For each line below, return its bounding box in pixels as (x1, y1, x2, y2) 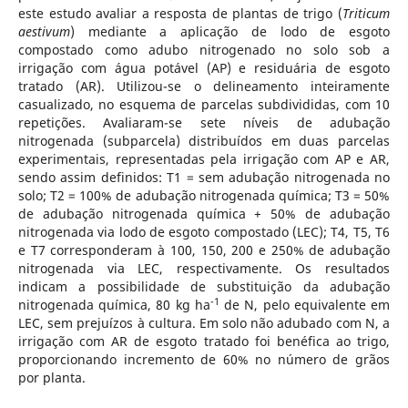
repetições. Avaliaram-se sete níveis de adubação (17, 113, 391, 131)
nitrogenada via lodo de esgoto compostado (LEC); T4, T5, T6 (17, 222, 391, 240)
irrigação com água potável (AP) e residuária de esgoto (17, 58, 391, 76)
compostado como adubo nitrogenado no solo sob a (17, 40, 391, 58)
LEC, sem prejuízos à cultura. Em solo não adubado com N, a (17, 313, 391, 331)
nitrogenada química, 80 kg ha (17, 295, 210, 313)
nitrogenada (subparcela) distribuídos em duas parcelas (17, 131, 391, 149)
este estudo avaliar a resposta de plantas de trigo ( (17, 4, 343, 22)
